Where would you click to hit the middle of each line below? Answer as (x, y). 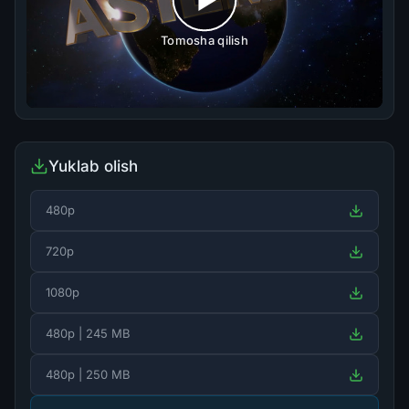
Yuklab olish (93, 167)
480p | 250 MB (88, 375)
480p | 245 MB (88, 334)
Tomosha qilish (204, 41)
